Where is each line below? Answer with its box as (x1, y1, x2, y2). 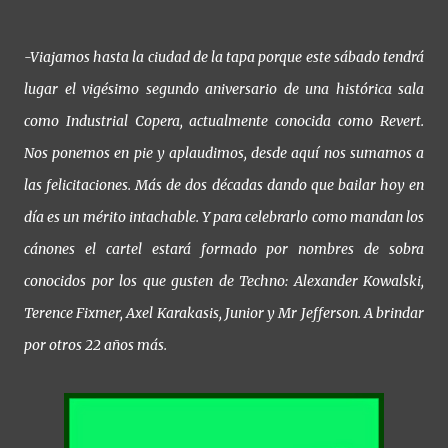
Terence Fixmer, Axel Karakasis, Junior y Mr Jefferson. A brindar (24, 304, 424, 323)
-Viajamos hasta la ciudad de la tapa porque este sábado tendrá (24, 48, 424, 67)
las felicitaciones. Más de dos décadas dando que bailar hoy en (24, 176, 424, 195)
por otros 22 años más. (24, 336, 167, 355)
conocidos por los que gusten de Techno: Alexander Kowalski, (24, 272, 424, 291)
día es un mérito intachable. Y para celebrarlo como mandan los (24, 208, 424, 227)
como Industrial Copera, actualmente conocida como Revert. (24, 112, 424, 131)
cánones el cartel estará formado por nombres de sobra (24, 240, 424, 259)
